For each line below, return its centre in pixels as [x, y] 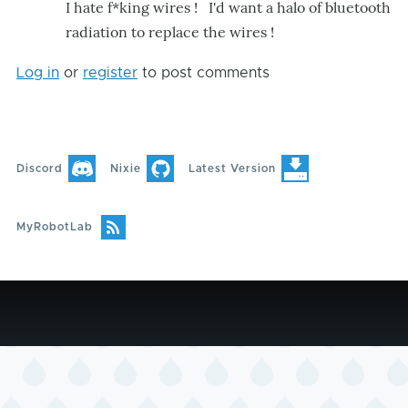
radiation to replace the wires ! [170, 32]
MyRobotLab [55, 227]
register [110, 73]
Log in [38, 73]
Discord [40, 168]
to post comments [204, 73]
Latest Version [232, 168]
